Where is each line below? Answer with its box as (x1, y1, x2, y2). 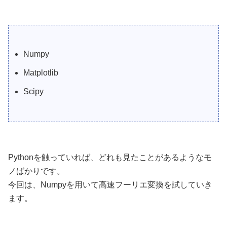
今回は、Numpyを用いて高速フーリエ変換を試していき (8, 180, 212, 190)
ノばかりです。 (8, 167, 65, 176)
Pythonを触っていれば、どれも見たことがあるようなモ (8, 153, 212, 162)
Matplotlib (23, 68, 59, 78)
